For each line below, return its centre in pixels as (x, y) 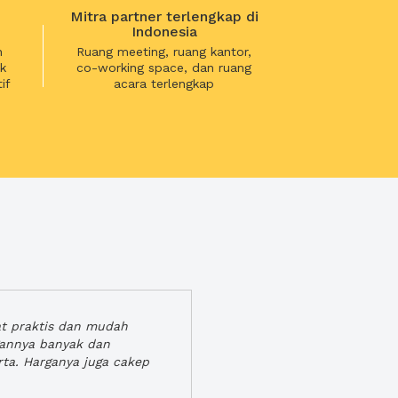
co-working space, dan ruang (164, 68)
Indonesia (164, 32)
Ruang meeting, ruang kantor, (164, 52)
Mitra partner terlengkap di (164, 16)
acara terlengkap (164, 84)
